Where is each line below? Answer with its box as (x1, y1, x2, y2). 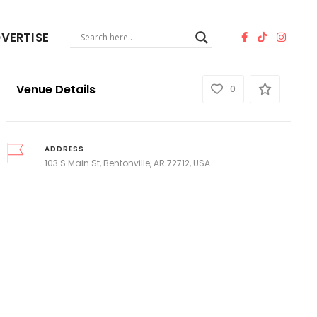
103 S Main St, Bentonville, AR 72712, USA (44, 157, 210, 170)
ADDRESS (44, 144, 84, 154)
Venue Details (16, 81, 96, 98)
